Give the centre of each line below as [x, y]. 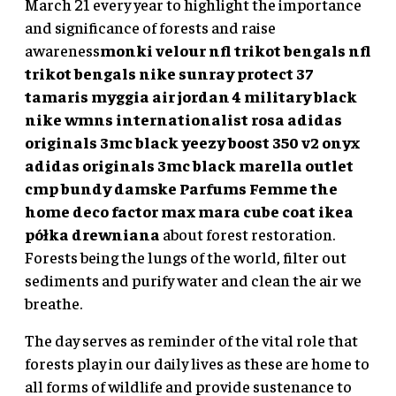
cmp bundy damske [101, 187]
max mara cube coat [238, 210]
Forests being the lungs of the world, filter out [186, 256]
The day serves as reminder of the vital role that [191, 339]
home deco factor [91, 210]
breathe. [53, 302]
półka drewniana [92, 233]
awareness [62, 49]
